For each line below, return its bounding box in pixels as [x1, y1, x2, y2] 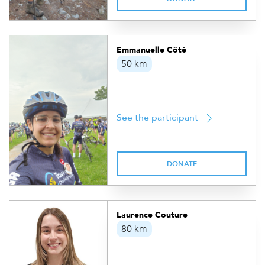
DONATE [166, 159, 197, 169]
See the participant [117, 111, 199, 124]
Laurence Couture [117, 209, 188, 221]
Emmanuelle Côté [117, 44, 187, 56]
